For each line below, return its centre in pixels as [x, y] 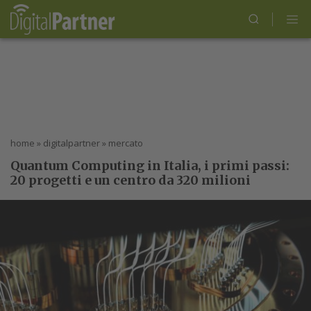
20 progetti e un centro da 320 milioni [131, 180]
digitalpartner [72, 143]
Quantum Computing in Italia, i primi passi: [150, 166]
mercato [126, 143]
